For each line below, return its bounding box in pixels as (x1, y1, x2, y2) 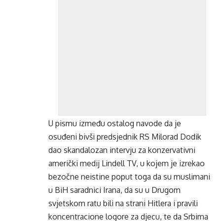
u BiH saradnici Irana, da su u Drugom (48, 185, 181, 195)
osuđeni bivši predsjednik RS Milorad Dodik (48, 132, 201, 142)
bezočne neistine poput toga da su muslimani (48, 172, 210, 182)
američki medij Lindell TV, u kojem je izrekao (48, 158, 205, 169)
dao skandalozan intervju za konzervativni (48, 145, 195, 155)
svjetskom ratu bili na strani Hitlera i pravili (48, 198, 198, 209)
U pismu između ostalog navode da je (48, 118, 181, 129)
